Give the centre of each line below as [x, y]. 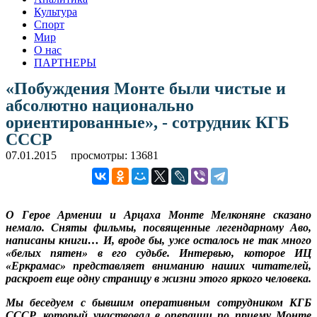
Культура [56, 11]
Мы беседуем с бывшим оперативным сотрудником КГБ [158, 302]
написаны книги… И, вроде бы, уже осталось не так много [158, 240]
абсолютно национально [100, 105]
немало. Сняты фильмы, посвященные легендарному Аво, [158, 227]
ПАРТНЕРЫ [65, 62]
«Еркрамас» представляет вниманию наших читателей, [158, 265]
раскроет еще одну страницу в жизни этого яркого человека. [158, 278]
